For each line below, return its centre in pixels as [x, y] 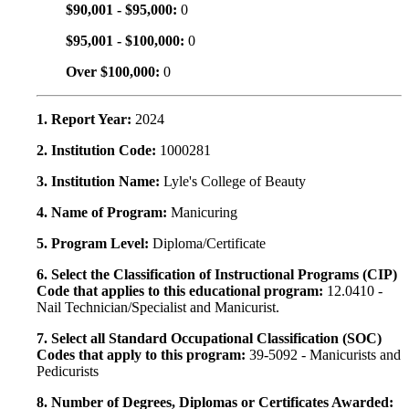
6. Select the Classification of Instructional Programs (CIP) [217, 275]
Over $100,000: [115, 72]
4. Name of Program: [104, 213]
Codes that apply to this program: [143, 355]
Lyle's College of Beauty [235, 182]
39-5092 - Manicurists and [325, 355]
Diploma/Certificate [209, 244]
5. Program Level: [94, 244]
